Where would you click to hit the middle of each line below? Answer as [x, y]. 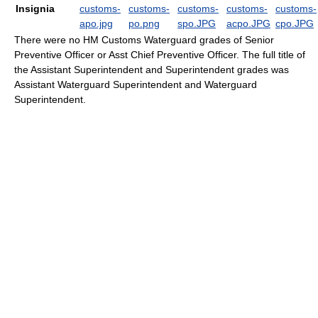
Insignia [35, 8]
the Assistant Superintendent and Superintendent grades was [152, 69]
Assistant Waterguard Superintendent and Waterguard [136, 84]
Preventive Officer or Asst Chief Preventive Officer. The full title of [160, 54]
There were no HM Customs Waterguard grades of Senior [144, 39]
